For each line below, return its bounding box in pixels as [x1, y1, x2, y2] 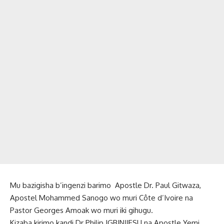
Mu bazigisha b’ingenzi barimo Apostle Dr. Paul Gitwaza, [10, 180, 201, 190]
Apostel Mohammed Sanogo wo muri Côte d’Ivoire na [10, 192, 193, 202]
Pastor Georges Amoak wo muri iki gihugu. [10, 205, 153, 215]
